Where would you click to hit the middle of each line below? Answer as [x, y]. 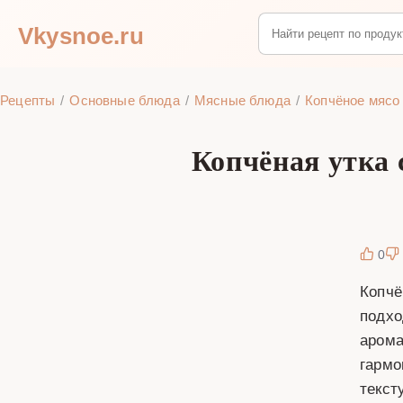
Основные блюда [125, 100]
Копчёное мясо [353, 100]
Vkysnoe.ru [81, 34]
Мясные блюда [242, 100]
